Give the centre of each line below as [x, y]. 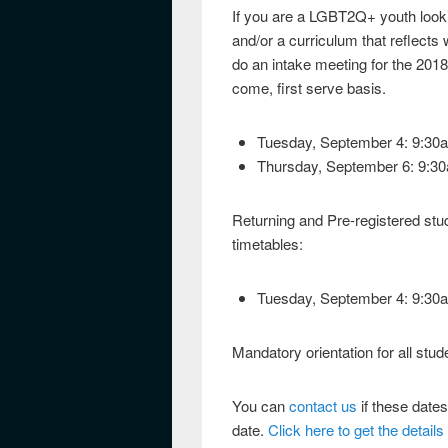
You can [260, 405]
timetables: [267, 243]
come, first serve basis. [309, 87]
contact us [323, 405]
